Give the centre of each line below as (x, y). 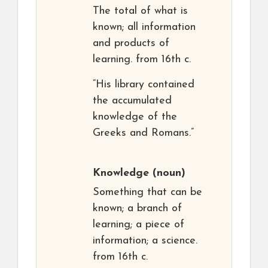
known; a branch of (137, 209)
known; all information (144, 28)
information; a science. (145, 241)
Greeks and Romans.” (143, 133)
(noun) (167, 173)
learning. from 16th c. (142, 60)
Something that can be (147, 193)
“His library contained (144, 85)
